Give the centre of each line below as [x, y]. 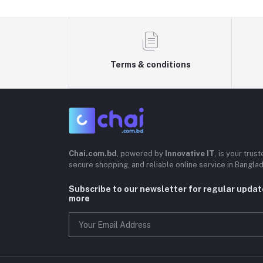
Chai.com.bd [93, 153]
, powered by [141, 153]
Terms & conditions [150, 64]
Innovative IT [190, 153]
